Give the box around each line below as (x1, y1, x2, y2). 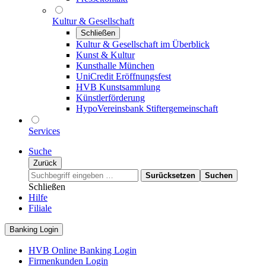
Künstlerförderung (76, 93, 145, 103)
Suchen (205, 171, 233, 180)
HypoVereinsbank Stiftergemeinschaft (76, 103, 218, 113)
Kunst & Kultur (76, 50, 135, 60)
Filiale (28, 203, 52, 213)
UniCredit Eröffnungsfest (76, 71, 171, 81)
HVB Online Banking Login (28, 245, 137, 255)
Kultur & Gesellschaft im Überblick (76, 39, 210, 49)
